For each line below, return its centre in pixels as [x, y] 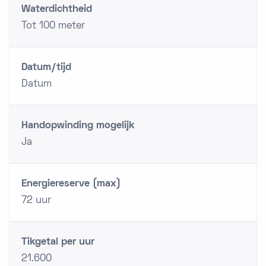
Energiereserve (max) [71, 184]
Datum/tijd [46, 68]
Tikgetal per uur [58, 242]
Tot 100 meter [53, 26]
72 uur [36, 201]
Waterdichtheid [57, 9]
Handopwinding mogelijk [78, 126]
